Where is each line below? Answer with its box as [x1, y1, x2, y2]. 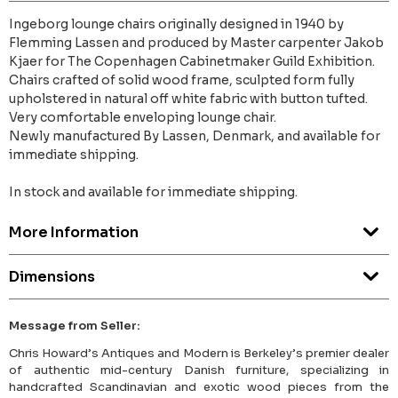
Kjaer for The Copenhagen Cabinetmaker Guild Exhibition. [9, 53, 375, 70]
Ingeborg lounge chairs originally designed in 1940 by [9, 16, 344, 33]
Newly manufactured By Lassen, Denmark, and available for [9, 128, 380, 145]
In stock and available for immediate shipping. [9, 184, 298, 201]
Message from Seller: [9, 318, 140, 334]
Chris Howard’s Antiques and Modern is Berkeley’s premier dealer [9, 346, 389, 362]
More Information [9, 223, 139, 243]
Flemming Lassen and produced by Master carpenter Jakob [9, 35, 384, 52]
